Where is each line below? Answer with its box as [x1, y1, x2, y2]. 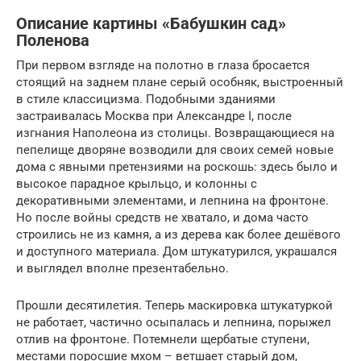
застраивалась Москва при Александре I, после [16, 108, 292, 123]
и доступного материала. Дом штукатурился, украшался [16, 243, 337, 259]
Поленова [16, 31, 89, 50]
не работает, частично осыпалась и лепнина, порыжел [16, 314, 331, 330]
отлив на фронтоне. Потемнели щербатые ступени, [16, 331, 309, 346]
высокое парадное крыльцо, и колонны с [16, 176, 257, 191]
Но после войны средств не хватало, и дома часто [16, 210, 309, 225]
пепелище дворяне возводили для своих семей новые [16, 142, 334, 157]
